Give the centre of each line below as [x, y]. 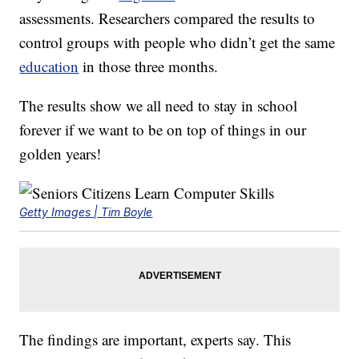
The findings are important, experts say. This [155, 340]
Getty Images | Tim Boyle [86, 212]
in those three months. [149, 67]
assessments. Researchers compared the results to [167, 18]
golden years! [61, 154]
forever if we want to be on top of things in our [163, 130]
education [49, 67]
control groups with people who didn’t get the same [177, 42]
